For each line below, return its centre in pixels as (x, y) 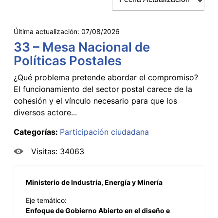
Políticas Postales (68, 60)
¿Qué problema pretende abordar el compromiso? (106, 77)
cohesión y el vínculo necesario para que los (95, 100)
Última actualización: (47, 31)
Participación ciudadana (104, 132)
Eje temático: (46, 200)
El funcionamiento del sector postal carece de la (103, 89)
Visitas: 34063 (58, 151)
